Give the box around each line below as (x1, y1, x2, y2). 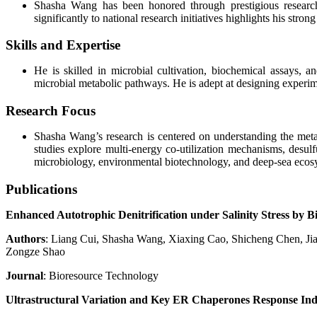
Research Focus (6, 103, 99, 119)
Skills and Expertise (6, 38, 120, 53)
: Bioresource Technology (43, 269, 158, 282)
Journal (6, 269, 43, 282)
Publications (6, 181, 77, 197)
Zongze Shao (6, 245, 65, 258)
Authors (6, 232, 45, 245)
